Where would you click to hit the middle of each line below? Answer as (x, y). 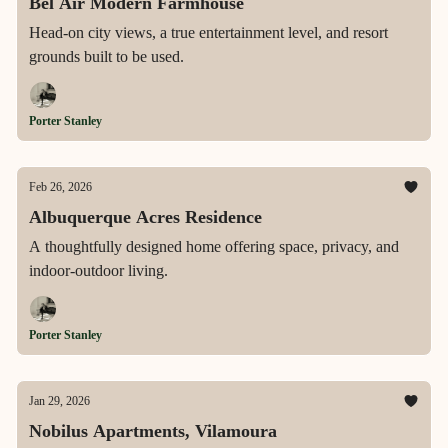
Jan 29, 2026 (59, 401)
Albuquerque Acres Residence (145, 217)
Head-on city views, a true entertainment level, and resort (208, 32)
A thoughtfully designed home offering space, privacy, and (214, 246)
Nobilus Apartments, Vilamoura (153, 431)
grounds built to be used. (106, 56)
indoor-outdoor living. (98, 270)
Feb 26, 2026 (60, 187)
